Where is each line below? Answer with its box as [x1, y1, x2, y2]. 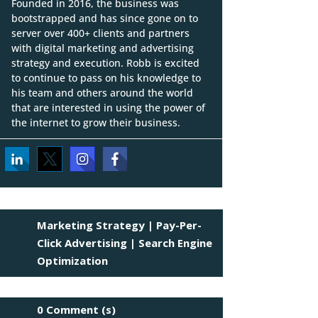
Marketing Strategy [37, 217, 146, 232]
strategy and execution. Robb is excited [11, 56, 199, 70]
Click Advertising [37, 235, 128, 250]
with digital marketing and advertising [11, 41, 194, 55]
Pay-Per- [156, 217, 202, 232]
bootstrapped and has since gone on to [11, 11, 198, 25]
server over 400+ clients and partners [11, 26, 190, 40]
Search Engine [138, 235, 213, 250]
